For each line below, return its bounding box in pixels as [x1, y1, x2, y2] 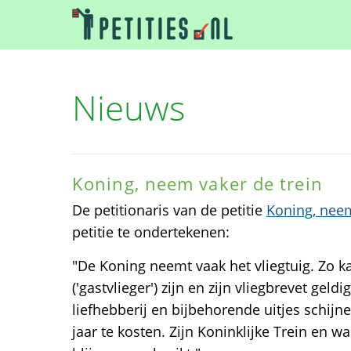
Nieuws [72, 84, 186, 131]
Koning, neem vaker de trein [72, 172, 323, 195]
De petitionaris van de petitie [72, 201, 266, 219]
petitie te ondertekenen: [72, 223, 230, 241]
